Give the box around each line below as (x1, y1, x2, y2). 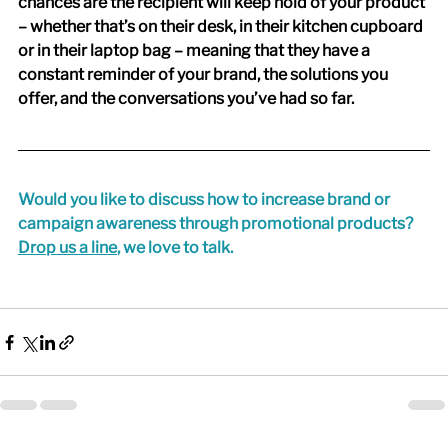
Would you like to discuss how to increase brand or (18, 190, 393, 210)
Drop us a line (18, 238, 117, 258)
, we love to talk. (117, 238, 233, 258)
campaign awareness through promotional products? (18, 214, 416, 234)
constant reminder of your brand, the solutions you (18, 65, 391, 85)
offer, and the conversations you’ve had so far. (18, 89, 354, 109)
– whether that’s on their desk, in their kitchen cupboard (18, 17, 426, 37)
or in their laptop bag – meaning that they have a (18, 41, 373, 61)
